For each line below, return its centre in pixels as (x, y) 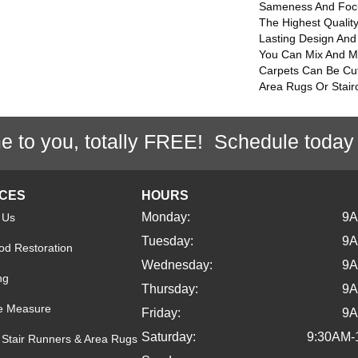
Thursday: (170, 289)
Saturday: (169, 337)
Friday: (161, 313)
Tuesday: (168, 241)
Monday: (166, 217)
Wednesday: (177, 265)
